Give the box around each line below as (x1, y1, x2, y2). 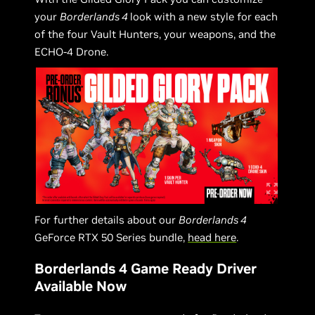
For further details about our (34, 212, 179, 226)
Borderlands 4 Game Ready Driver (34, 259, 257, 278)
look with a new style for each (130, 9, 278, 23)
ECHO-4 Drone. (34, 44, 109, 58)
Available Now (34, 276, 128, 295)
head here (188, 230, 237, 244)
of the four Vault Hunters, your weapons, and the (34, 27, 276, 41)
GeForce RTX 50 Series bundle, (34, 230, 188, 244)
